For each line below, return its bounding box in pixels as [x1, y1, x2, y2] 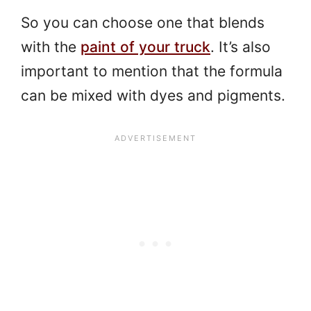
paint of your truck [81, 38, 210, 56]
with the [21, 38, 81, 56]
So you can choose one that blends [21, 14, 264, 32]
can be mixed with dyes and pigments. [21, 87, 285, 105]
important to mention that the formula [21, 62, 283, 81]
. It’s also [210, 38, 271, 56]
